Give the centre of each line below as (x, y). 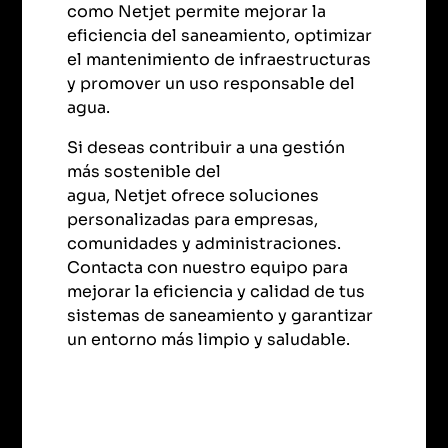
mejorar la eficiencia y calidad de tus (216, 292)
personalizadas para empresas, (193, 220)
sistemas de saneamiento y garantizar (220, 316)
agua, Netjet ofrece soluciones (193, 196)
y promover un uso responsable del (211, 84)
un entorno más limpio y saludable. (211, 340)
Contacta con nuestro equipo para (208, 268)
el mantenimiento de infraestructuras (219, 60)
